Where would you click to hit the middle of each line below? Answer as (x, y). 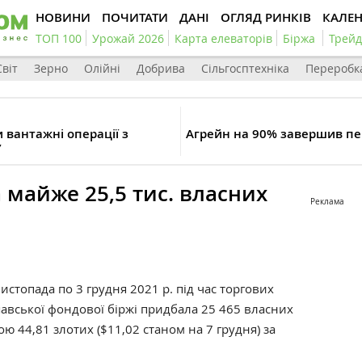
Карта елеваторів (223, 38)
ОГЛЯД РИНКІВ (266, 17)
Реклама (327, 202)
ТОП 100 (59, 38)
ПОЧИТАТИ (135, 17)
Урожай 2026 (128, 38)
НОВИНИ (63, 17)
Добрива (161, 68)
